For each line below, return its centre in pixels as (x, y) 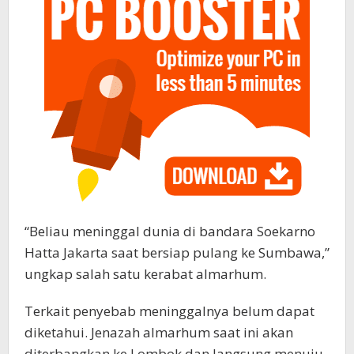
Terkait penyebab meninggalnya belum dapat (169, 311)
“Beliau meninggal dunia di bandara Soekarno (170, 232)
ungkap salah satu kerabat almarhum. (145, 274)
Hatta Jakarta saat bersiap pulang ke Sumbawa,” (177, 253)
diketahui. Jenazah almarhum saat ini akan (159, 333)
